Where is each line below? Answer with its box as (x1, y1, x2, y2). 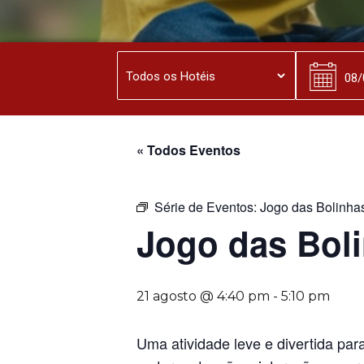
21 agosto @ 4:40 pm (136, 288, 270, 304)
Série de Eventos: (154, 197, 260, 216)
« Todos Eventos (136, 141, 240, 159)
